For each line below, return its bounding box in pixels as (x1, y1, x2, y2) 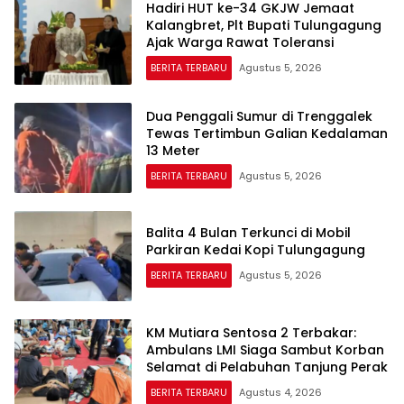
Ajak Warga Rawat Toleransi (146, 32, 334, 51)
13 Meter (146, 141, 200, 160)
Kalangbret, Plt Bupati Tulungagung (146, 15, 381, 34)
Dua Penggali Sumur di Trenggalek (146, 106, 372, 125)
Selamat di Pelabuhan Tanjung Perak (146, 357, 388, 376)
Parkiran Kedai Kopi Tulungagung (146, 241, 365, 260)
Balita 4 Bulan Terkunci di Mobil (146, 224, 351, 243)
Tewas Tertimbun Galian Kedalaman (146, 124, 388, 142)
